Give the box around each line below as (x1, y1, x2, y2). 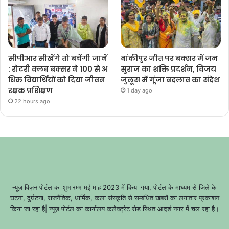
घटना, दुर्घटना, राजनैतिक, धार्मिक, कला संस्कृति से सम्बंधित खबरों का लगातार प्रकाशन (10, 193, 219, 202)
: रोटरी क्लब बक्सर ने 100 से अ (8, 63, 107, 74)
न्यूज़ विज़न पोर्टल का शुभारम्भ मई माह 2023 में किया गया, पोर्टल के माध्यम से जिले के (12, 182, 217, 191)
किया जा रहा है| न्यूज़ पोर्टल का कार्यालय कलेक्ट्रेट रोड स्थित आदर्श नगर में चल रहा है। (10, 204, 219, 213)
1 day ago (127, 86, 153, 94)
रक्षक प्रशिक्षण (8, 85, 53, 96)
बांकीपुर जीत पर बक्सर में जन (121, 53, 220, 63)
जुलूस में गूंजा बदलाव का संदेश (121, 74, 220, 85)
